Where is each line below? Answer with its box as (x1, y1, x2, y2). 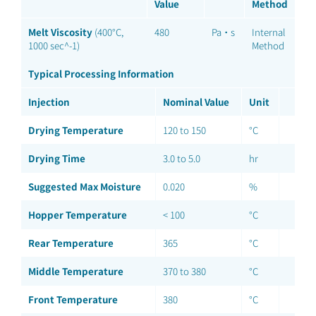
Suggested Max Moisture (28, 180, 141, 193)
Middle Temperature (28, 265, 123, 278)
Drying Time (28, 152, 85, 165)
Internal (252, 25, 286, 39)
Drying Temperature (28, 123, 123, 137)
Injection (28, 95, 70, 109)
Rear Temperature (28, 236, 114, 250)
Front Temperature (28, 293, 118, 306)
